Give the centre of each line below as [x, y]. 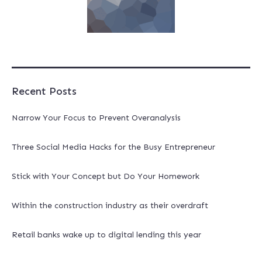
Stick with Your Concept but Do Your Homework [106, 176]
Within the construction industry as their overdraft [110, 205]
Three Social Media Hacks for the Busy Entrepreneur [113, 147]
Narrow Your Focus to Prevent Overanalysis [96, 118]
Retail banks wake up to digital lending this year [106, 235]
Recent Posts [44, 91]
